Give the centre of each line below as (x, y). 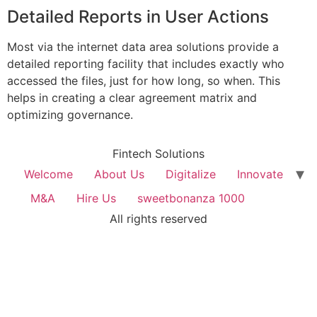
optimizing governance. (70, 115)
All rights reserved (158, 218)
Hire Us (96, 198)
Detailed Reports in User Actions (138, 17)
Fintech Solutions (158, 153)
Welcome (48, 174)
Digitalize (190, 174)
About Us (119, 174)
